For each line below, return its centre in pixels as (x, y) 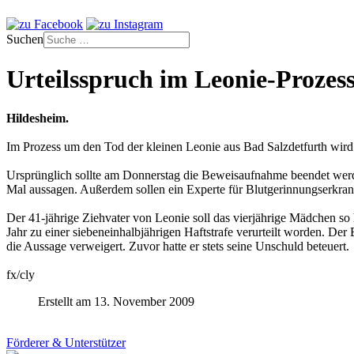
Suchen (25, 39)
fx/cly (21, 274)
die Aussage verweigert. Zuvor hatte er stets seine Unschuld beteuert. (178, 246)
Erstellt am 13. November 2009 (116, 301)
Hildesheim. (38, 118)
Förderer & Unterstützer (66, 342)
